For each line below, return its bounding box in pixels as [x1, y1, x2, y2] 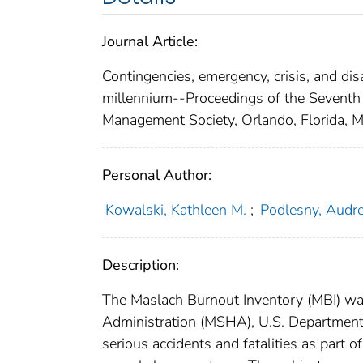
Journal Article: [102, 32, 198, 52]
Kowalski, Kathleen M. [105, 200, 246, 220]
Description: [102, 255, 179, 275]
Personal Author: [102, 165, 211, 186]
